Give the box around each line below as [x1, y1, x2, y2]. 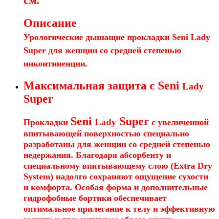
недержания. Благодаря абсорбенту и [23, 150, 171, 160]
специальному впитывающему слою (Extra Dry [23, 160, 212, 171]
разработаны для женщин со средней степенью [23, 139, 210, 149]
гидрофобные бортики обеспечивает [23, 193, 167, 203]
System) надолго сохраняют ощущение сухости [23, 171, 208, 181]
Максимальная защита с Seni [23, 79, 182, 92]
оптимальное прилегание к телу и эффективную [23, 203, 215, 214]
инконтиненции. [23, 58, 88, 68]
